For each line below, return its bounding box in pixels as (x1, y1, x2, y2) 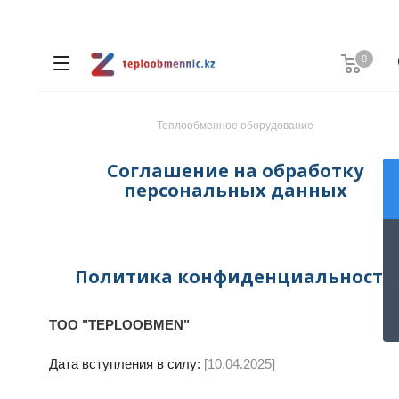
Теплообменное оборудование (157, 119, 313, 132)
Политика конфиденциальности (74, 265, 396, 289)
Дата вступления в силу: (49, 356, 204, 371)
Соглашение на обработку (107, 159, 363, 183)
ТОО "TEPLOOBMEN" (49, 317, 190, 332)
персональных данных (123, 178, 347, 202)
